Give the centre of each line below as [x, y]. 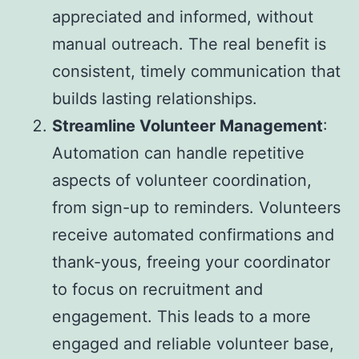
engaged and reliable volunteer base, [193, 344]
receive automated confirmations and [193, 235]
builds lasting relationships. [155, 99]
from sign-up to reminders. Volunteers [196, 208]
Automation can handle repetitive [178, 153]
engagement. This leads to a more [182, 317]
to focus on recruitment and [157, 290]
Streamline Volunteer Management [188, 126]
